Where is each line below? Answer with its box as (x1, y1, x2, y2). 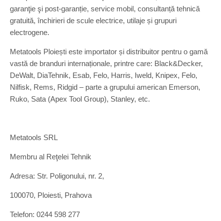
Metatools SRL (10, 133, 58, 142)
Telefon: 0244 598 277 (10, 210, 80, 219)
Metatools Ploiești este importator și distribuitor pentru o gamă (10, 47, 208, 56)
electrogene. (10, 28, 49, 37)
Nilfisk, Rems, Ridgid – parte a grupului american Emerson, (10, 83, 200, 91)
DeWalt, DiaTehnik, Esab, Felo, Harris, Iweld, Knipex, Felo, (10, 71, 197, 79)
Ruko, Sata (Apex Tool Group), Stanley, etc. (10, 95, 150, 103)
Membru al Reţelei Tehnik (10, 152, 91, 161)
